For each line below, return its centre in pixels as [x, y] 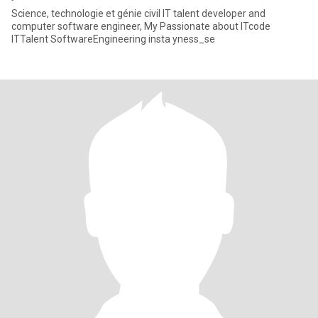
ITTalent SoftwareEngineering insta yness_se [113, 39]
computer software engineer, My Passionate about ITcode [141, 26]
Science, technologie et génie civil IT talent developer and [138, 13]
